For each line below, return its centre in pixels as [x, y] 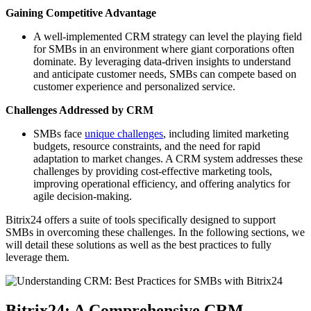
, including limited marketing [226, 134]
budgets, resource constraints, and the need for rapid [147, 146]
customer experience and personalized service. [134, 87]
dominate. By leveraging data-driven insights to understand [162, 62]
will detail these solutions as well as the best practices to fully [138, 245]
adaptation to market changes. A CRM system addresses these [168, 159]
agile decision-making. [83, 196]
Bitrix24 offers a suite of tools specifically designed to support [141, 220]
